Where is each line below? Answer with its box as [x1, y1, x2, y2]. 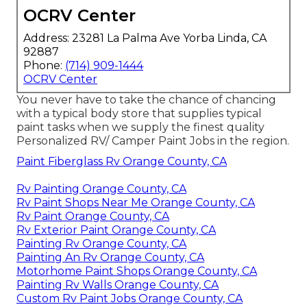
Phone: [23, 58, 65, 72]
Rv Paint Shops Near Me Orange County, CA [16, 195, 255, 209]
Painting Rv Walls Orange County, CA [16, 278, 219, 291]
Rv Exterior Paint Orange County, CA [16, 223, 216, 236]
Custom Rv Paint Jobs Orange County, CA [16, 291, 243, 305]
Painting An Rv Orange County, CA [16, 250, 204, 264]
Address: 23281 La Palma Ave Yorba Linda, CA [23, 31, 267, 45]
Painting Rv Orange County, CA [16, 236, 186, 250]
